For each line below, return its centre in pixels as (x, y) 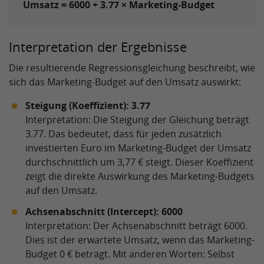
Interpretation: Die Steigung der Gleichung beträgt (137, 120)
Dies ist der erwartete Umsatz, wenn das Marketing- (140, 240)
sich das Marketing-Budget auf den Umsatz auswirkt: (125, 82)
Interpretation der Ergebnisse (98, 47)
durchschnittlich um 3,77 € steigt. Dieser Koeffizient (139, 162)
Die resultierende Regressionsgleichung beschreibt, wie (132, 68)
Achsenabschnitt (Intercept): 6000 (104, 212)
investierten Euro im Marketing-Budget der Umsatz (138, 148)
